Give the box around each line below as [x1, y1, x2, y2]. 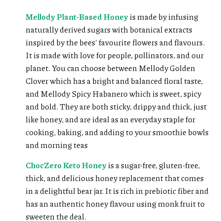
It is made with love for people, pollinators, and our [26, 49, 204, 61]
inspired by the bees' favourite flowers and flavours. [26, 36, 205, 48]
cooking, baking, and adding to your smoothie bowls [26, 126, 209, 138]
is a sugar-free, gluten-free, [107, 159, 200, 171]
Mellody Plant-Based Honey [26, 10, 128, 22]
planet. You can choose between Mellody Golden [26, 62, 195, 74]
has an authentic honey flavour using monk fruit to [26, 197, 205, 209]
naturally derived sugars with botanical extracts [26, 23, 192, 35]
